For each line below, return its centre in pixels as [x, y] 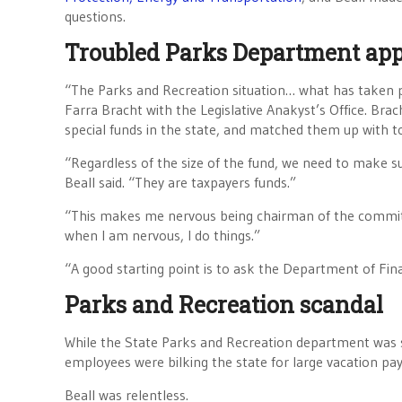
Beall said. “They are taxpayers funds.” [180, 182]
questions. [95, 16]
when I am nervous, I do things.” [162, 235]
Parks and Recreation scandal [224, 305]
